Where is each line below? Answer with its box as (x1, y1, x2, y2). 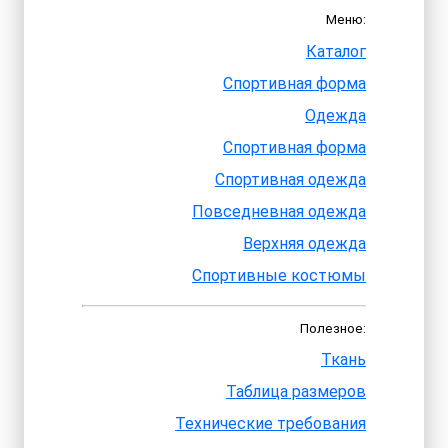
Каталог (306, 41, 366, 61)
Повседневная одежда (192, 201, 366, 221)
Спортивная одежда (215, 169, 366, 189)
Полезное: (300, 320, 366, 336)
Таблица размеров (226, 382, 366, 402)
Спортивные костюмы (192, 265, 366, 285)
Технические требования (175, 414, 366, 434)
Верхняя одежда (243, 233, 366, 253)
